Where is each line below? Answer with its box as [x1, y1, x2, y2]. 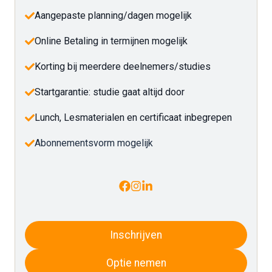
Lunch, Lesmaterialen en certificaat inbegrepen [35, 112, 232, 124]
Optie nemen [106, 256, 166, 269]
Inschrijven [110, 228, 162, 241]
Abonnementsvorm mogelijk [35, 137, 153, 149]
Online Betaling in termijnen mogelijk [35, 35, 188, 47]
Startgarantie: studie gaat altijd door [35, 86, 185, 98]
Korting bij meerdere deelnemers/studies [35, 61, 211, 73]
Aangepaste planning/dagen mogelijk [35, 10, 192, 22]
